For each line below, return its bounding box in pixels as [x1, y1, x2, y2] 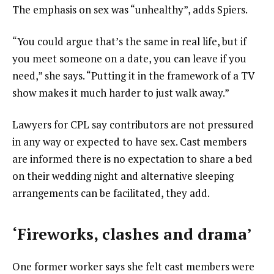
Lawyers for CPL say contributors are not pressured [12, 117, 254, 131]
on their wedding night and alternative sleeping [12, 169, 234, 183]
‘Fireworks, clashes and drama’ [12, 224, 252, 245]
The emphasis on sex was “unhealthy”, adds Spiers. [12, 2, 248, 17]
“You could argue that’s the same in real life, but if [12, 34, 246, 49]
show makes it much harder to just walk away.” [12, 86, 229, 100]
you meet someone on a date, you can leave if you [12, 51, 246, 66]
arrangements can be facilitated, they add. [12, 186, 210, 200]
